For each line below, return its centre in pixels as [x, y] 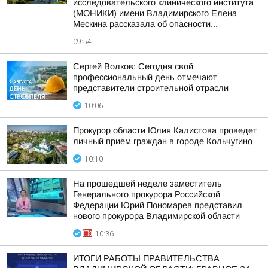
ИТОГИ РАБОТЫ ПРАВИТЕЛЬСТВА [146, 258]
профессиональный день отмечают [145, 77]
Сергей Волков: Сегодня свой [133, 66]
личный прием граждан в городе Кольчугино [163, 141]
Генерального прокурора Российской [147, 194]
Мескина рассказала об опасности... [145, 24]
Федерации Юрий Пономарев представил [158, 205]
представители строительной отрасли [151, 88]
